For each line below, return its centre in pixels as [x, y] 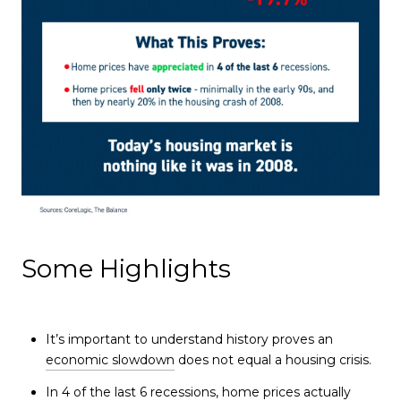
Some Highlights [126, 269]
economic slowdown [110, 359]
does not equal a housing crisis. [273, 359]
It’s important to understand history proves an [191, 339]
